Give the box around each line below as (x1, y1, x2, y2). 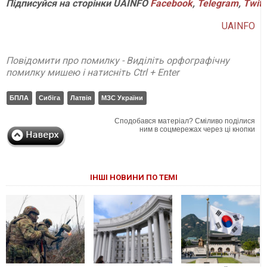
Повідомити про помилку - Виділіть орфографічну (6, 55, 229, 67)
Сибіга (39, 94, 60, 102)
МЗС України (101, 94, 143, 102)
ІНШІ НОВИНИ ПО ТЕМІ (89, 173, 178, 182)
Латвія (70, 94, 91, 102)
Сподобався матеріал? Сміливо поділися (114, 117, 256, 126)
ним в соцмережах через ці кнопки (139, 125, 256, 134)
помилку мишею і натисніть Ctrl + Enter (6, 67, 179, 79)
